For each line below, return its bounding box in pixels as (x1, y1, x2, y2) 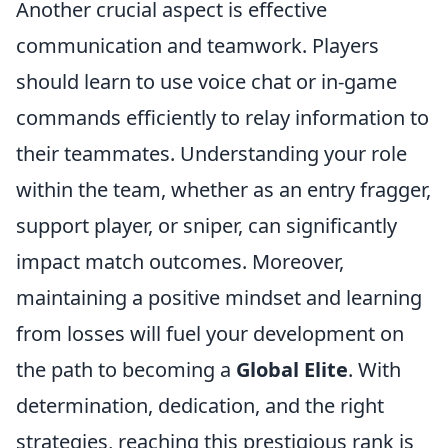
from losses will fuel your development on (16, 320, 404, 347)
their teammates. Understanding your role (16, 140, 407, 167)
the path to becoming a (16, 356, 236, 383)
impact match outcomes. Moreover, (16, 248, 344, 275)
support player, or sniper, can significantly (16, 212, 397, 239)
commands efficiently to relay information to (16, 104, 429, 131)
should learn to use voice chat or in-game (16, 68, 397, 95)
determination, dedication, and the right (16, 392, 384, 419)
